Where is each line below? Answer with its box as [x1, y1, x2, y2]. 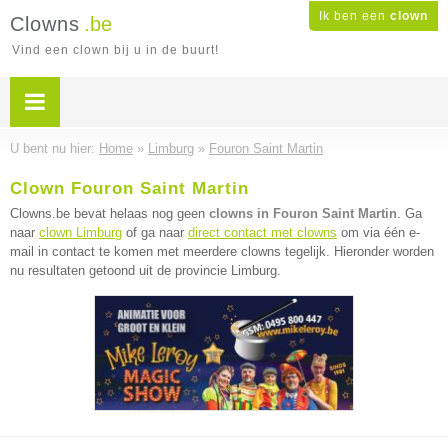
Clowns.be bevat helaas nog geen [10, 206, 209, 221]
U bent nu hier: [10, 141, 99, 156]
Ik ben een [319, 9, 390, 23]
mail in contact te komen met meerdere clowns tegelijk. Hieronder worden [10, 244, 434, 259]
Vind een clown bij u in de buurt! [12, 43, 219, 57]
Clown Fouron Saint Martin [10, 179, 249, 198]
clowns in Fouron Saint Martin [209, 206, 397, 221]
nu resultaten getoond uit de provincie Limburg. [10, 263, 281, 278]
